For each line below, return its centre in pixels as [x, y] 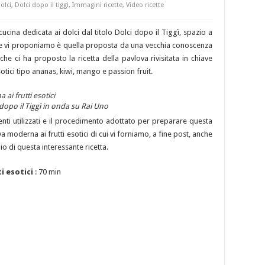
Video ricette [145, 5]
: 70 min [48, 172]
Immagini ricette [97, 5]
